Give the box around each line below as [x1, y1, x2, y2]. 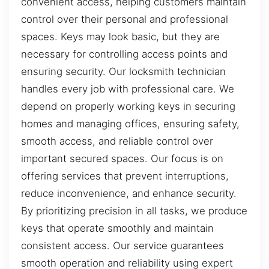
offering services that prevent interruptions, [21, 169, 229, 182]
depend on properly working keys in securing [21, 100, 235, 112]
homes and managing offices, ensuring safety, [21, 117, 240, 130]
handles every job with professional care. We [21, 82, 234, 95]
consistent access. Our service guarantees [21, 239, 224, 252]
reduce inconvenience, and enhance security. [21, 187, 237, 199]
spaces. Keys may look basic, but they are [21, 30, 220, 43]
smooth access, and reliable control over [21, 134, 213, 147]
